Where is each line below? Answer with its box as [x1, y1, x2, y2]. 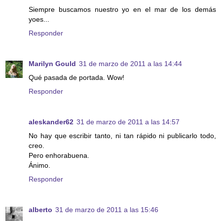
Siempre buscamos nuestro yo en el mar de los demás [29, 5, 216, 14]
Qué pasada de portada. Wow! [29, 74, 124, 82]
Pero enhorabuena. [29, 151, 89, 160]
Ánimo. [29, 161, 50, 170]
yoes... [29, 15, 49, 24]
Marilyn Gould [29, 60, 76, 68]
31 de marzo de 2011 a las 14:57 [76, 118, 180, 126]
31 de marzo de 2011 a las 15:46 [55, 206, 158, 214]
